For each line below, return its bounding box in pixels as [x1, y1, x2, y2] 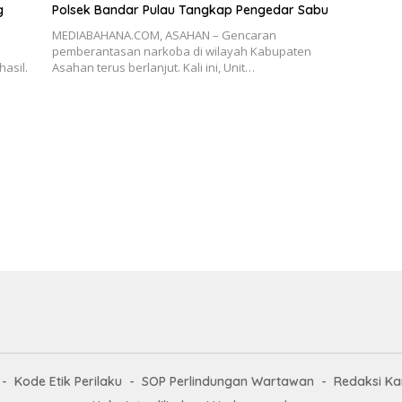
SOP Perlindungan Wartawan [142, 372, 314, 389]
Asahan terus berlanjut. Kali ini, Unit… [51, 58, 255, 75]
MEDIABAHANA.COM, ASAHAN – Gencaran [51, 26, 276, 43]
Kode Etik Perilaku [14, 372, 122, 389]
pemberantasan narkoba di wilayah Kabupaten [51, 42, 311, 59]
